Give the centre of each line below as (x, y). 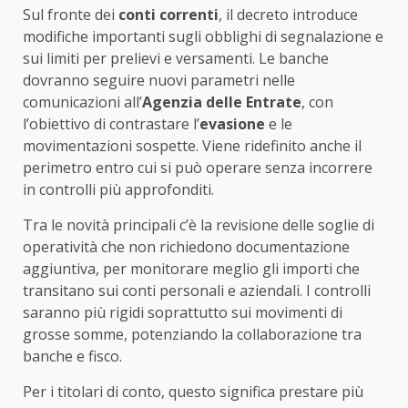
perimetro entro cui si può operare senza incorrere (198, 167)
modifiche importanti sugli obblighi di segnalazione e (203, 36)
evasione (232, 123)
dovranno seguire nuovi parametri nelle (159, 80)
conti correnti (168, 14)
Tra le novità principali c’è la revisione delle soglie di (199, 224)
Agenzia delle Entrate (222, 102)
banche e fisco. (72, 356)
